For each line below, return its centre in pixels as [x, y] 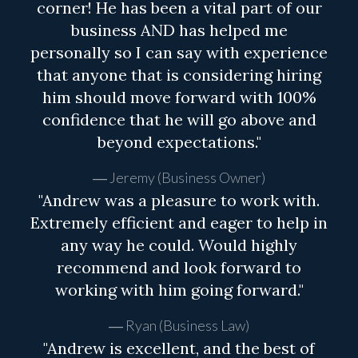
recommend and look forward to [179, 268]
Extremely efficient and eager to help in [179, 223]
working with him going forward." [179, 290]
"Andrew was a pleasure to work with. [179, 201]
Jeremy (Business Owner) [187, 178]
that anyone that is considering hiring [179, 75]
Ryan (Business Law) [187, 326]
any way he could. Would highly [179, 245]
